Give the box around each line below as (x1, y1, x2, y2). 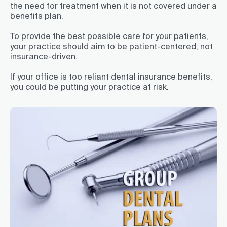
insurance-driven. (10, 51, 78, 61)
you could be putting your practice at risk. (10, 82, 169, 91)
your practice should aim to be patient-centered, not (10, 41, 213, 51)
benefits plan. (10, 11, 63, 20)
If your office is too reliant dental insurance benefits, (10, 71, 212, 81)
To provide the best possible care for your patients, (10, 31, 208, 41)
